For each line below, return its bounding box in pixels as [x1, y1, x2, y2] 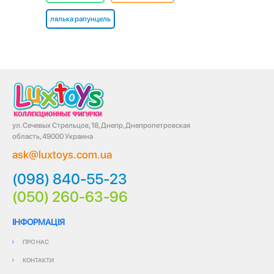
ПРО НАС [23, 237, 49, 245]
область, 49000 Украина [12, 131, 93, 141]
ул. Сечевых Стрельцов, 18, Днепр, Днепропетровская [12, 120, 190, 130]
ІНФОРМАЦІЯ [12, 217, 65, 227]
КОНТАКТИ [23, 256, 54, 264]
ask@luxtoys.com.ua [12, 147, 112, 161]
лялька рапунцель [50, 14, 111, 23]
